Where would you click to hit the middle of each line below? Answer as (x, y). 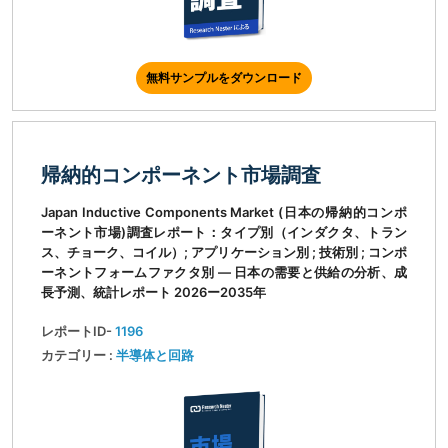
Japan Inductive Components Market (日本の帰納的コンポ (224, 212)
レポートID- (78, 331)
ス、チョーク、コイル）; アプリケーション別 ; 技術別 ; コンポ (224, 252)
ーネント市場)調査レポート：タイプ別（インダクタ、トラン (224, 232)
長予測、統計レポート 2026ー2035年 (153, 292)
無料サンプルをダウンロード (224, 78)
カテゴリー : (78, 355)
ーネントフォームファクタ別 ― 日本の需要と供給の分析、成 (224, 272)
